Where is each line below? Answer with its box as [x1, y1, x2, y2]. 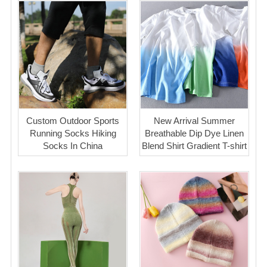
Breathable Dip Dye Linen [145, 128, 244, 139]
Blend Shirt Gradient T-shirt [142, 141, 247, 151]
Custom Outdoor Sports [26, 116, 119, 126]
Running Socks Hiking [29, 128, 116, 139]
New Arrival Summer [154, 116, 235, 126]
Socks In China [43, 141, 103, 151]
